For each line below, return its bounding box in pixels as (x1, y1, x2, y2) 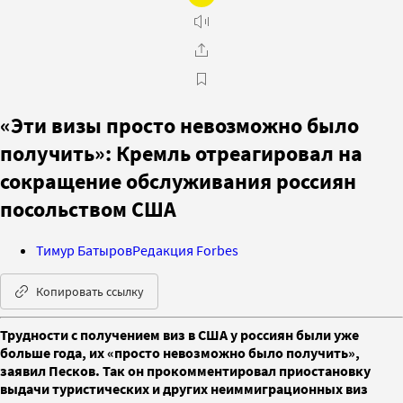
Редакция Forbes (132, 240, 238, 259)
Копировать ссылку (36, 282, 144, 300)
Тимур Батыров (36, 240, 132, 259)
